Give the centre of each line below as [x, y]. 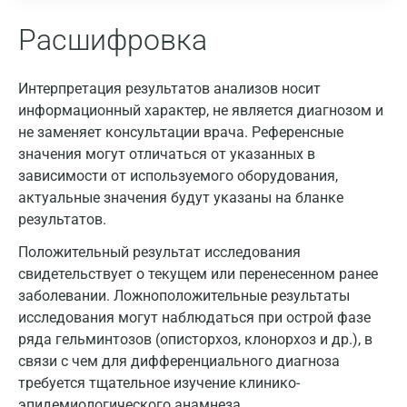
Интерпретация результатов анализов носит [169, 89]
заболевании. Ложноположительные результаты [184, 296]
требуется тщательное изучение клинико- [159, 383]
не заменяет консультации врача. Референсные [181, 132]
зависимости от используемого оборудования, [178, 176]
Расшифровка [113, 40]
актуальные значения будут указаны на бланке [181, 198]
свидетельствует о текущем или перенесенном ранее [198, 274]
